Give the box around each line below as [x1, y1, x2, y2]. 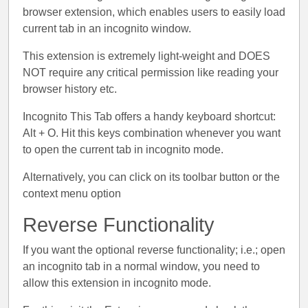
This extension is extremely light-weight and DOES [23, 50, 270, 62]
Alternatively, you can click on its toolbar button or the [23, 171, 280, 183]
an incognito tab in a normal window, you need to [23, 261, 260, 272]
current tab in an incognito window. [23, 23, 191, 34]
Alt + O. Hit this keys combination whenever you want [23, 127, 280, 139]
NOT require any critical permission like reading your [23, 67, 278, 78]
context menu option [23, 188, 121, 199]
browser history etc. [23, 83, 117, 95]
